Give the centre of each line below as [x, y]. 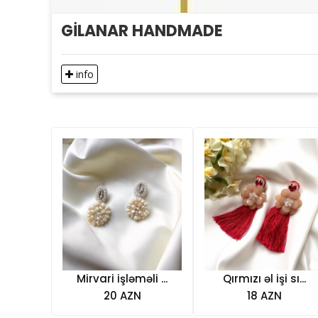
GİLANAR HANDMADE [142, 31]
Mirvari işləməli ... [122, 278]
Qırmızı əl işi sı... [264, 278]
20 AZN [122, 295]
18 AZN [264, 295]
